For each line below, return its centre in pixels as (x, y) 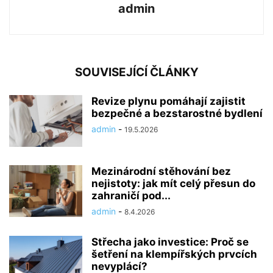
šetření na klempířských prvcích (174, 254)
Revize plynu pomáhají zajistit (168, 101)
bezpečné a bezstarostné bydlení (177, 113)
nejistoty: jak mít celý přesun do (173, 183)
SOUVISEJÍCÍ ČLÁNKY (136, 72)
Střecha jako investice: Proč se (170, 242)
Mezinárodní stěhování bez (161, 171)
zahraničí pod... (131, 195)
